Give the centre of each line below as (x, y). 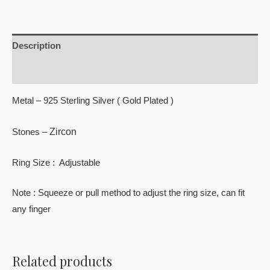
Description (36, 46)
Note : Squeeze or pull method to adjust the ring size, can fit (128, 193)
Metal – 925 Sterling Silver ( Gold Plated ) (93, 100)
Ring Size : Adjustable (56, 162)
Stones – (31, 132)
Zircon (63, 132)
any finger (31, 209)
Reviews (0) (36, 71)
